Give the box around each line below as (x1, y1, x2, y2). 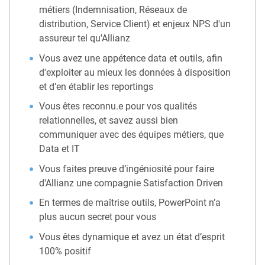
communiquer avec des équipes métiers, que (39, 129, 224, 141)
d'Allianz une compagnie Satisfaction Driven (39, 177, 224, 189)
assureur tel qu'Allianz (39, 33, 131, 44)
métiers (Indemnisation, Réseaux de (39, 4, 188, 16)
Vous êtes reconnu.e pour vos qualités (39, 101, 198, 112)
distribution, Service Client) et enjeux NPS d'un (39, 18, 231, 30)
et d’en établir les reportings (39, 80, 154, 92)
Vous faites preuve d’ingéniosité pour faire (39, 163, 215, 174)
